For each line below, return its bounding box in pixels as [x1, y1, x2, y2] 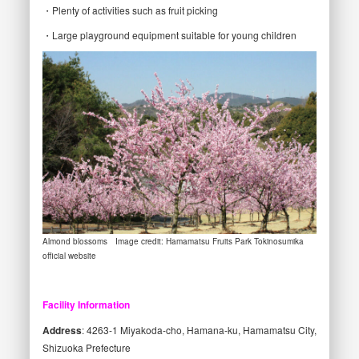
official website [42, 250, 96, 261]
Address [42, 323, 82, 337]
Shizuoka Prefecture [42, 341, 131, 354]
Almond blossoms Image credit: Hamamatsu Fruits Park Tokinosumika [42, 236, 304, 247]
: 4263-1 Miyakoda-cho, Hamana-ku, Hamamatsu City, [81, 323, 317, 337]
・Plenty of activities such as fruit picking [42, 2, 218, 17]
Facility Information [42, 297, 130, 312]
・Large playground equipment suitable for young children [42, 27, 296, 42]
